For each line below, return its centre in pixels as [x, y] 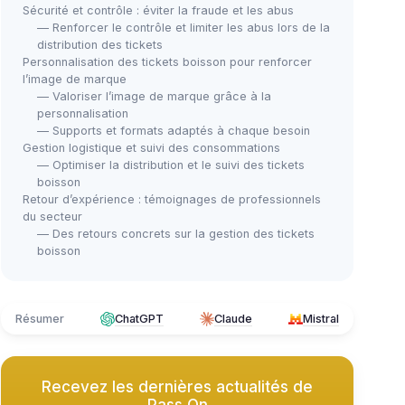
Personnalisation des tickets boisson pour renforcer [167, 62]
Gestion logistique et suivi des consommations [151, 148]
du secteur [52, 217]
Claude [233, 319]
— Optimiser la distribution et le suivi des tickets [171, 165]
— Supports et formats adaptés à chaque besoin [174, 131]
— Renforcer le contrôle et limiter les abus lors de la [184, 28]
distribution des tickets [100, 45]
